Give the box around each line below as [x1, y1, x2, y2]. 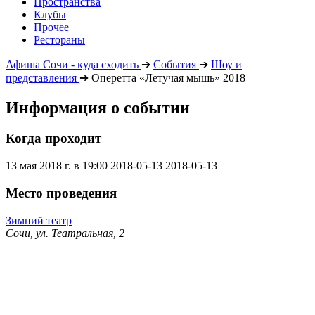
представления [6, 71, 77, 84]
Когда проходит [6, 131, 101, 146]
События [153, 58, 196, 70]
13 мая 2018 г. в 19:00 [6, 160, 108, 172]
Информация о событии [6, 98, 190, 117]
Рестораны [34, 33, 85, 46]
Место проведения [6, 185, 117, 200]
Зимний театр [6, 214, 72, 226]
